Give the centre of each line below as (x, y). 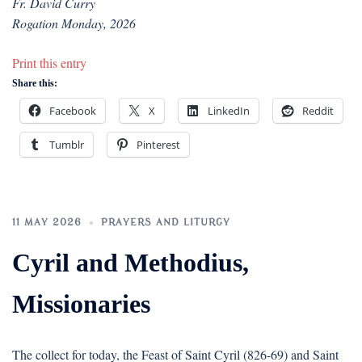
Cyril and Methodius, (130, 263)
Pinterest (158, 145)
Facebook (73, 111)
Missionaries (81, 304)
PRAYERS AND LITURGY (166, 222)
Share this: (35, 83)
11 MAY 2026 (47, 222)
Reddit (318, 111)
